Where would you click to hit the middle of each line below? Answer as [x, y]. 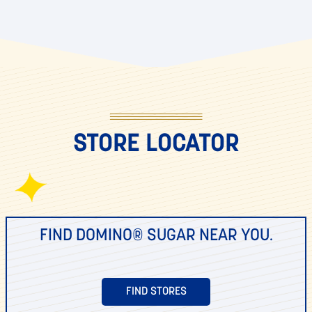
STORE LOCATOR [156, 146]
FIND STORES [156, 292]
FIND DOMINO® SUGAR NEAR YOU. [156, 236]
